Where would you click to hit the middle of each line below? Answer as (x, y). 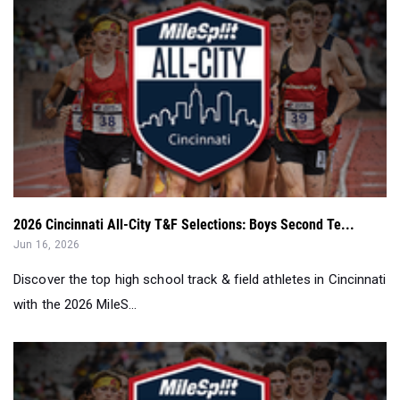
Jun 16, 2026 (47, 244)
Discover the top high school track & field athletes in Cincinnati (200, 279)
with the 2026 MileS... (75, 304)
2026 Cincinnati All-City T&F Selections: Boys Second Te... (184, 224)
